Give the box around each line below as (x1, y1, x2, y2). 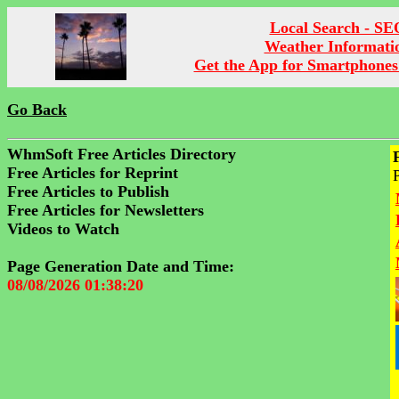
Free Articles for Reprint (7, 164, 178, 182)
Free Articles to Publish (7, 183, 169, 200)
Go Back (7, 101, 67, 118)
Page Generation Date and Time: (7, 257, 234, 275)
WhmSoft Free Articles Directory (7, 145, 236, 163)
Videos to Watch (7, 220, 119, 238)
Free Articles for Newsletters (7, 201, 204, 219)
